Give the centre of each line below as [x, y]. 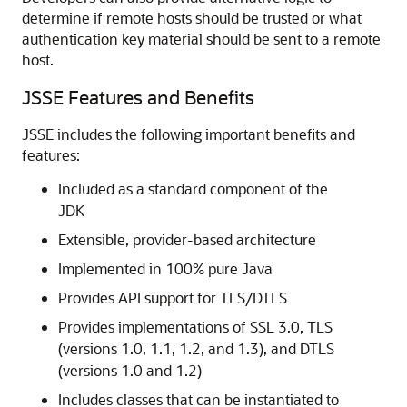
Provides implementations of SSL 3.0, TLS [195, 327]
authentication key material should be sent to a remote [201, 39]
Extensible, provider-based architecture [187, 239]
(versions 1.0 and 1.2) [130, 370]
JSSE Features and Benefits [138, 97]
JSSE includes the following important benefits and [189, 134]
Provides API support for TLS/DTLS [173, 298]
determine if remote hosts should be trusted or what [192, 18]
